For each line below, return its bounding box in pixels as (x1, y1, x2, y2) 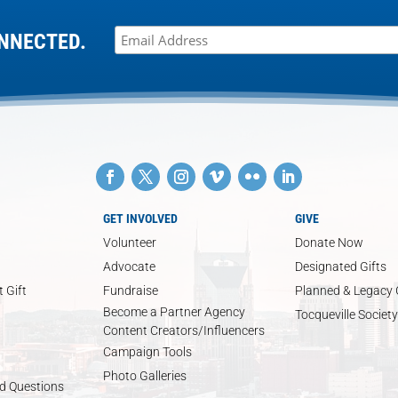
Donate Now (295, 235, 363, 250)
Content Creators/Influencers (103, 322, 265, 338)
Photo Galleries (103, 368, 187, 383)
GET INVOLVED (103, 211, 178, 226)
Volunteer (103, 235, 156, 250)
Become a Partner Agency (103, 304, 245, 319)
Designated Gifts (295, 259, 386, 274)
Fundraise (103, 283, 158, 298)
